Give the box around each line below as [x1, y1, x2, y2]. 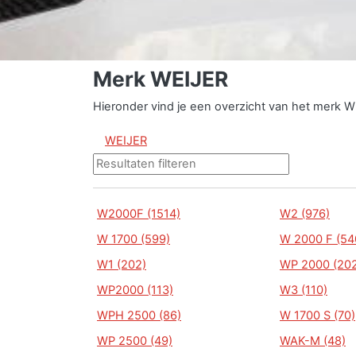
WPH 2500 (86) [97, 308, 181, 323]
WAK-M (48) [280, 334, 346, 348]
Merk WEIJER [93, 66, 228, 91]
